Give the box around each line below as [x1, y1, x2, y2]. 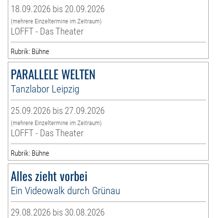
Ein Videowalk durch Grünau [11, 184, 121, 197]
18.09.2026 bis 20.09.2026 [11, 3, 105, 15]
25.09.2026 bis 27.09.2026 [11, 105, 105, 117]
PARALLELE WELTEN [11, 65, 96, 83]
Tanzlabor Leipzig [11, 83, 80, 95]
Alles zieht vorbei [11, 166, 88, 185]
